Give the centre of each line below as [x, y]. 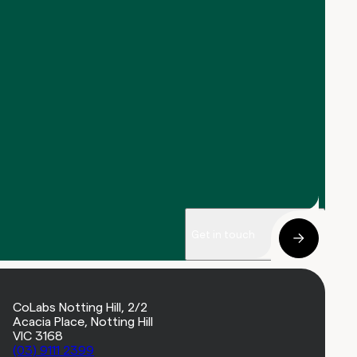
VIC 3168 [38, 336]
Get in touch [223, 234]
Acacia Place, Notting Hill [83, 322]
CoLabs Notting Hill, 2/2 [80, 308]
